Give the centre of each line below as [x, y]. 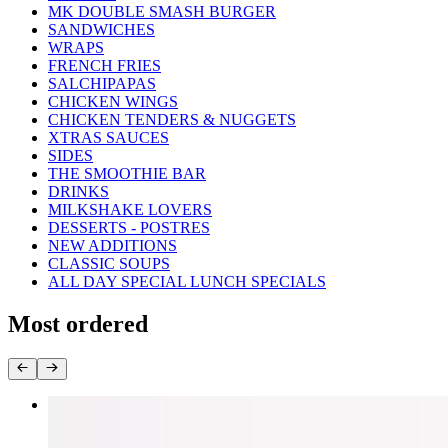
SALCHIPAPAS [102, 84]
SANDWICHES [101, 30]
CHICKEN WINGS [113, 102]
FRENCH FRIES [104, 66]
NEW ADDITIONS [112, 246]
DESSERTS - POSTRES [129, 228]
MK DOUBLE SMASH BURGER [162, 12]
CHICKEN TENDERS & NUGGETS [172, 120]
